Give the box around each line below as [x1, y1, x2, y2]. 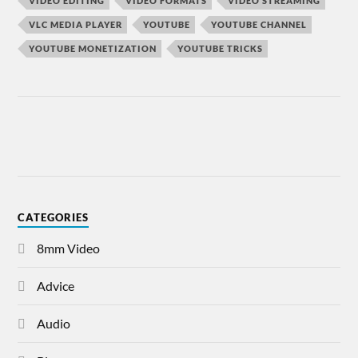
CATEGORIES [18, 211, 89, 225]
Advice [37, 278, 75, 294]
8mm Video [37, 241, 101, 257]
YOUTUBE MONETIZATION [29, 43, 157, 54]
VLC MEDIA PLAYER [29, 19, 123, 30]
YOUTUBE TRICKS [177, 43, 264, 54]
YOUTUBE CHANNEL [211, 19, 308, 30]
